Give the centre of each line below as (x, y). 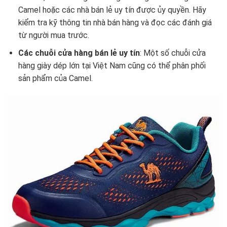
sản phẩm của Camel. (55, 78)
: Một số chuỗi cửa (173, 53)
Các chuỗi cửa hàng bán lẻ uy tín (79, 53)
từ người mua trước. (53, 35)
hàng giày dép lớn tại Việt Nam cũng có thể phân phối (112, 65)
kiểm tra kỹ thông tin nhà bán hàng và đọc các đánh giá (115, 23)
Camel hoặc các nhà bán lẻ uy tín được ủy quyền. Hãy (112, 10)
